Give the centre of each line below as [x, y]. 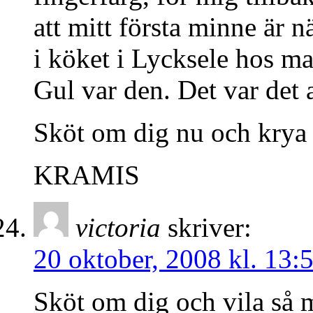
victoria [118, 228]
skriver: [210, 228]
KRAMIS [87, 175]
